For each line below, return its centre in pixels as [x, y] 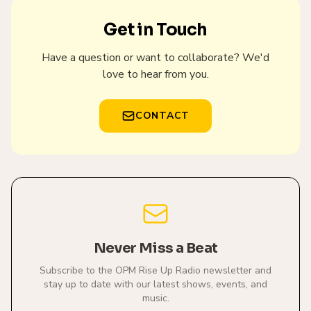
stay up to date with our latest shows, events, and [155, 284]
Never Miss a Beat [155, 248]
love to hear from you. [155, 74]
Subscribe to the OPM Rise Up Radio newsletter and [155, 270]
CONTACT [162, 116]
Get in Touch [155, 30]
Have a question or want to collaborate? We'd [155, 58]
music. [155, 298]
